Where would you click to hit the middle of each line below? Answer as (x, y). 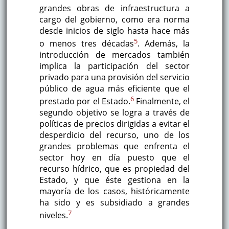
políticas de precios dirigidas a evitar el (114, 124)
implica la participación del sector (114, 66)
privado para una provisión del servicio (114, 77)
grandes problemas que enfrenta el (114, 146)
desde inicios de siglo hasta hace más (114, 30)
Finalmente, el (163, 101)
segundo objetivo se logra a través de (114, 113)
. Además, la (164, 44)
